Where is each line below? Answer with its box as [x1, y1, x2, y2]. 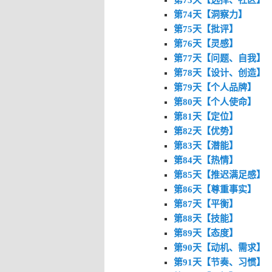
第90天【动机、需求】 [173, 242, 265, 253]
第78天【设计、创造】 [173, 67, 265, 78]
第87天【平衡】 [173, 199, 238, 209]
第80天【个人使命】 [173, 97, 256, 107]
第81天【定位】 [173, 111, 238, 121]
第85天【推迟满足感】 [173, 169, 265, 180]
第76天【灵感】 [173, 38, 238, 49]
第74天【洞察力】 [173, 9, 247, 19]
